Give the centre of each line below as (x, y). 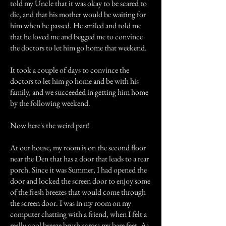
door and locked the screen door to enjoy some (80, 181)
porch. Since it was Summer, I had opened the (78, 170)
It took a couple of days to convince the (70, 70)
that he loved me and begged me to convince (76, 37)
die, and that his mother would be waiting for (78, 14)
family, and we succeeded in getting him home (79, 92)
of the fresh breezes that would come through (78, 192)
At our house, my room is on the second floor (78, 148)
